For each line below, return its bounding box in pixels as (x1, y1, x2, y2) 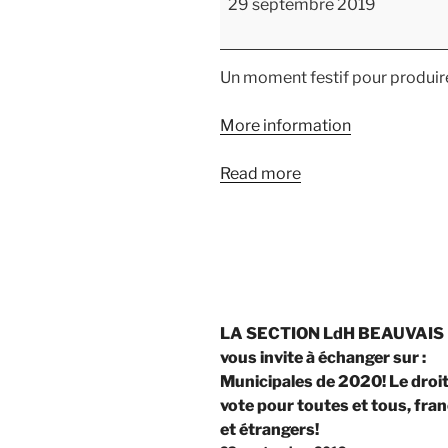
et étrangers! (220, 419, 319, 439)
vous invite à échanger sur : (220, 347, 426, 367)
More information (220, 115, 351, 135)
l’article (219, 378, 306, 410)
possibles (219, 9, 290, 29)
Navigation (219, 306, 349, 338)
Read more (220, 163, 301, 183)
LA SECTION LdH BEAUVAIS (220, 323, 444, 343)
